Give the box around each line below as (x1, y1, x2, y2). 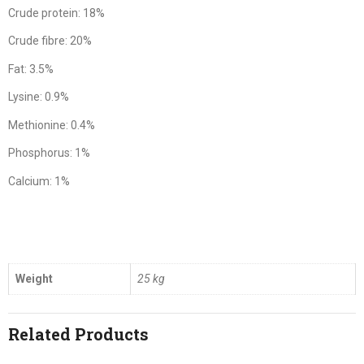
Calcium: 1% (8, 174, 70, 188)
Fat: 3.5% (8, 62, 54, 76)
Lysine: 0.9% (8, 90, 69, 103)
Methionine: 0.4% (8, 118, 95, 132)
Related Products (8, 323, 149, 345)
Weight (15, 271, 53, 285)
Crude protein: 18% (8, 6, 105, 19)
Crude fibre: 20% (8, 34, 92, 47)
